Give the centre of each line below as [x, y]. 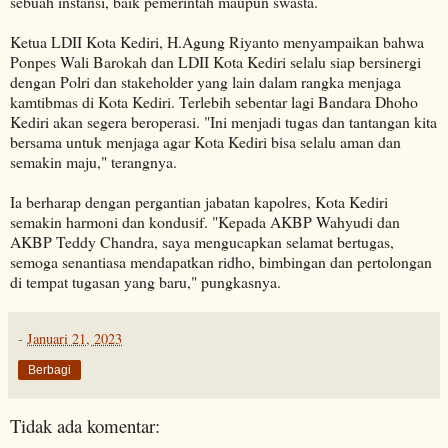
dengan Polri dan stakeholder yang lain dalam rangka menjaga [205, 82]
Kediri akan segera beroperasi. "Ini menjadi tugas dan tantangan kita [223, 122]
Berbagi [49, 370]
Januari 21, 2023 [74, 339]
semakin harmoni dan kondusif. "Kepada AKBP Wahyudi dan [205, 222]
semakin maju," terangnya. [93, 162]
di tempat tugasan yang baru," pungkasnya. [145, 282]
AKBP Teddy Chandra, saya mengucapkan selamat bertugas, [202, 242]
